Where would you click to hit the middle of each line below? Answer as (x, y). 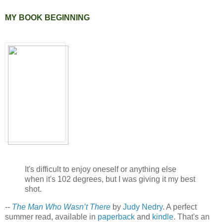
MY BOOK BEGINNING (47, 17)
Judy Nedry (143, 207)
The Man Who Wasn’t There (61, 207)
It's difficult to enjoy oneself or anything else (101, 169)
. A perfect (180, 207)
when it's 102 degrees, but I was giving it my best (110, 179)
